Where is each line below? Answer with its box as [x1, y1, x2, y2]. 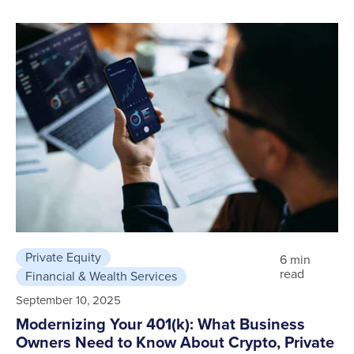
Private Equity [25, 248, 101, 267]
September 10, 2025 [16, 292, 121, 310]
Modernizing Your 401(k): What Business [16, 312, 305, 337]
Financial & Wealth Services [25, 267, 177, 286]
